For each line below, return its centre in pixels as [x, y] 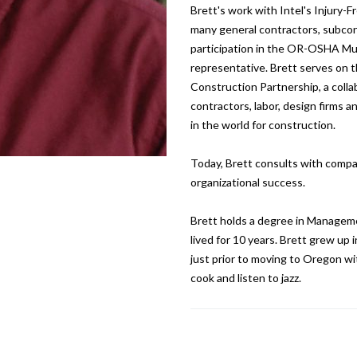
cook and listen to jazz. [245, 278]
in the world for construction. [263, 125]
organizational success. [247, 182]
